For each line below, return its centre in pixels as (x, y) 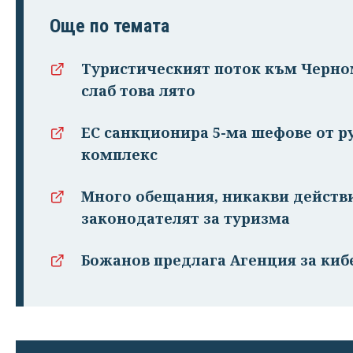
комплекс (119, 155)
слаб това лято (138, 91)
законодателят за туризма (186, 219)
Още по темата (110, 26)
